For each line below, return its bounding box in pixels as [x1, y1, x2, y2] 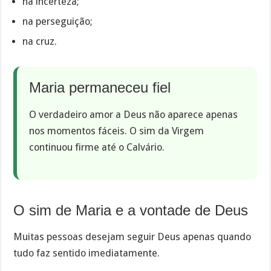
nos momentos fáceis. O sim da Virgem [29, 125, 204, 137]
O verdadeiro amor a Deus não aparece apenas [29, 108, 238, 120]
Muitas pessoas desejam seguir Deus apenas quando [13, 231, 252, 243]
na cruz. [22, 36, 57, 48]
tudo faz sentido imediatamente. [13, 247, 160, 260]
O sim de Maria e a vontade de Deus [13, 201, 249, 218]
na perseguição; [22, 16, 93, 28]
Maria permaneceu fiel [29, 79, 171, 96]
